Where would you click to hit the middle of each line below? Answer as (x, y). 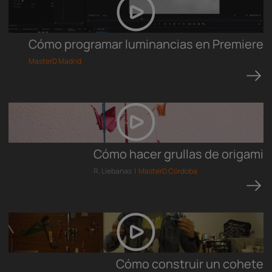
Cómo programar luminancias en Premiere (146, 44)
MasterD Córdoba (168, 171)
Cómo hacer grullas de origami (178, 154)
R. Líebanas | (116, 171)
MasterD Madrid (55, 61)
